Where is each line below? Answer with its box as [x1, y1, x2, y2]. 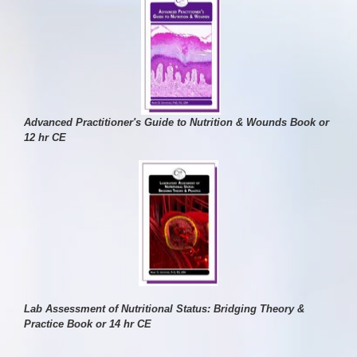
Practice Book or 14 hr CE [24, 318, 151, 330]
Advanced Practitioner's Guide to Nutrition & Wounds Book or [24, 116, 329, 128]
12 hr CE [24, 131, 66, 143]
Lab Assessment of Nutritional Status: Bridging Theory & [24, 303, 304, 315]
